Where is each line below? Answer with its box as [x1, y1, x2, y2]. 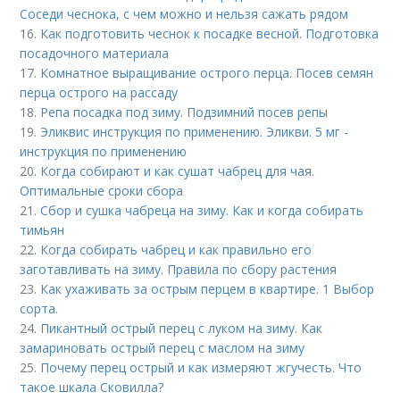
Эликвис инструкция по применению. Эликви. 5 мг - [40, 122, 349, 140]
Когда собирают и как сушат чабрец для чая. [40, 162, 315, 179]
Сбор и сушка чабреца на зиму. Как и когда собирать [40, 201, 364, 219]
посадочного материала [20, 44, 170, 62]
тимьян [20, 221, 65, 238]
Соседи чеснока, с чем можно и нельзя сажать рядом [20, 4, 349, 22]
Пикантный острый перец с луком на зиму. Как [40, 319, 323, 337]
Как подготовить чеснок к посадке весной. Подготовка [40, 24, 379, 42]
